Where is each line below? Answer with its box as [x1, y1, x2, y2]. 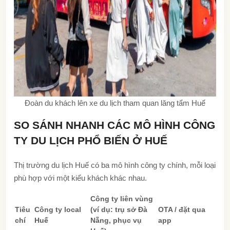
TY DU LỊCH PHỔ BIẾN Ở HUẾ [14, 134, 167, 146]
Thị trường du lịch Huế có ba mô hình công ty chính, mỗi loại [14, 160, 216, 169]
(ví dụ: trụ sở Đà [90, 205, 147, 214]
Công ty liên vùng [90, 194, 153, 203]
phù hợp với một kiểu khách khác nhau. [14, 173, 147, 182]
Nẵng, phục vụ [90, 216, 142, 224]
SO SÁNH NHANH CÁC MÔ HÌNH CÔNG [14, 119, 215, 131]
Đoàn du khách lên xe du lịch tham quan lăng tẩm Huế [25, 98, 205, 107]
